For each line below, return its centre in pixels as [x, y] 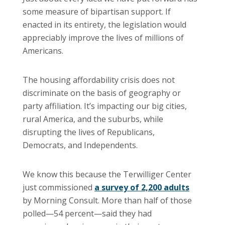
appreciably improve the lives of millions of [103, 37]
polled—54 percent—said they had [87, 213]
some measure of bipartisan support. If [97, 11]
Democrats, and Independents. [80, 145]
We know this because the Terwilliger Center [107, 174]
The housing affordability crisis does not [99, 80]
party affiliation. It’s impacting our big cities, [105, 106]
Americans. [43, 50]
